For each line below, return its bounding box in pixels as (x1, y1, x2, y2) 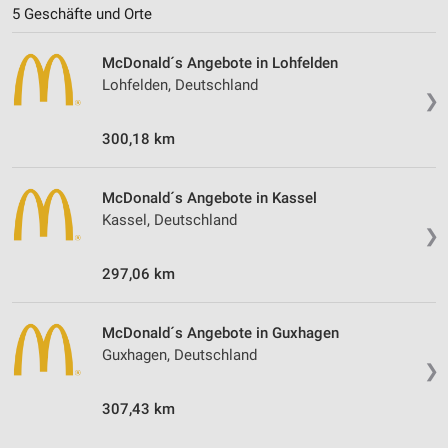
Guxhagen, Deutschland (102, 345, 257, 364)
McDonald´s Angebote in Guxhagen (102, 323, 339, 342)
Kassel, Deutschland (102, 210, 237, 229)
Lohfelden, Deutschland (102, 75, 258, 94)
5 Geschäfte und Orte (12, 4, 152, 23)
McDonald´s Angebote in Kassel (102, 188, 317, 207)
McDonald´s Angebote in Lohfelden (102, 53, 338, 72)
